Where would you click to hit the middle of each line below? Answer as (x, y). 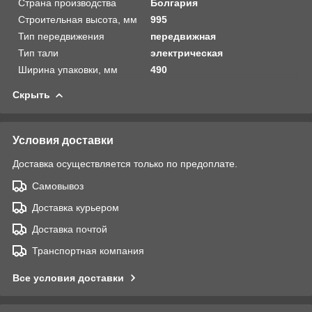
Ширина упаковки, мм (68, 69)
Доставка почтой (70, 229)
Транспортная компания (88, 250)
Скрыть (31, 94)
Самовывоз (58, 186)
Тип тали (38, 53)
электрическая (187, 53)
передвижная (184, 36)
